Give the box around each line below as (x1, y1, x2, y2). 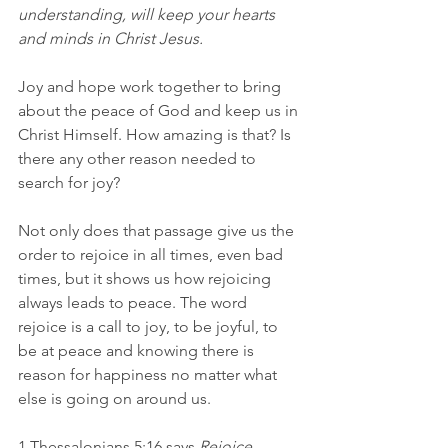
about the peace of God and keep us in (18, 100, 302, 120)
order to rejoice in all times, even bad (18, 244, 287, 264)
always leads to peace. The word (18, 292, 251, 312)
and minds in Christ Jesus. (18, 28, 203, 48)
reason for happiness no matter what (18, 364, 281, 384)
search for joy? (18, 172, 120, 192)
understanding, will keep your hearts (18, 4, 279, 24)
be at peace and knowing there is (18, 340, 258, 360)
